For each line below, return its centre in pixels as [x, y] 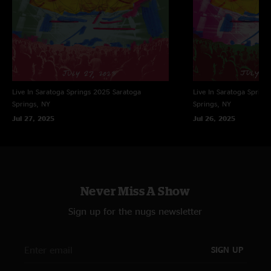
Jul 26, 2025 [214, 118]
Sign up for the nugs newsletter [135, 211]
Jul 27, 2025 [33, 118]
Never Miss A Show [135, 191]
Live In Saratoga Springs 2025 [61, 91]
